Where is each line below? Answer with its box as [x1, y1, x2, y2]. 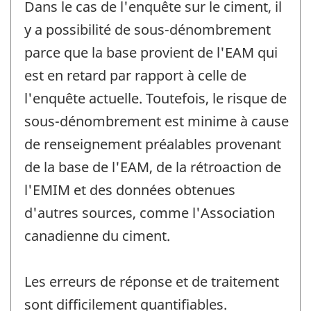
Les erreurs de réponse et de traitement [24, 271, 279, 291]
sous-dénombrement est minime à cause [24, 111, 289, 131]
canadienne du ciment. [24, 226, 170, 245]
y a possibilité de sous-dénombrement [24, 19, 271, 39]
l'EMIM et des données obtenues [24, 180, 235, 199]
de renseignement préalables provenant [24, 134, 281, 153]
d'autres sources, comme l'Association [24, 203, 275, 222]
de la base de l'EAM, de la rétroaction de [24, 157, 281, 176]
